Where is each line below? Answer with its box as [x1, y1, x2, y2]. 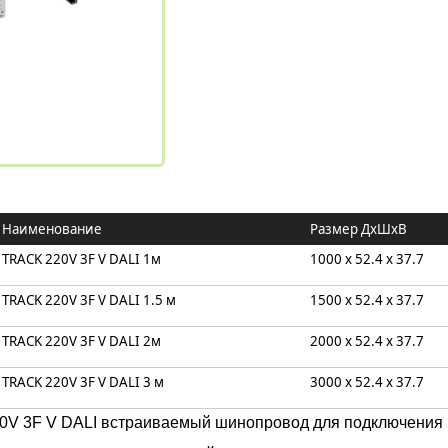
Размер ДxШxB [310, 220, 407, 238]
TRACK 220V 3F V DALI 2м [2, 332, 161, 350]
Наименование [2, 220, 102, 238]
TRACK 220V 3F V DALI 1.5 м [2, 291, 176, 309]
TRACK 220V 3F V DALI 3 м [2, 373, 164, 391]
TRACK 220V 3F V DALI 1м [2, 250, 161, 268]
